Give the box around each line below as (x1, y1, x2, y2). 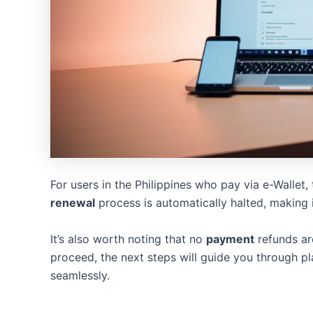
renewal (50, 196, 95, 210)
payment (206, 231, 254, 246)
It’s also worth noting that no (50, 231, 206, 246)
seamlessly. (50, 268, 110, 282)
